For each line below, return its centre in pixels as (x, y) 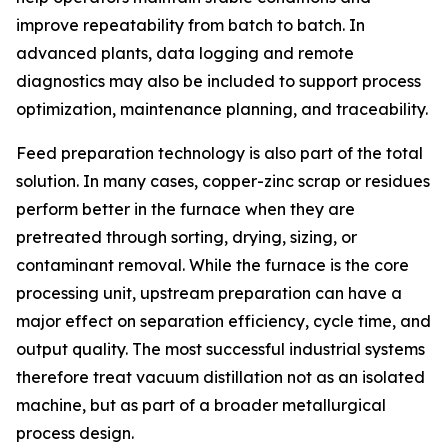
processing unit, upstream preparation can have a (209, 293)
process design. (75, 433)
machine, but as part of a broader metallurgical (201, 405)
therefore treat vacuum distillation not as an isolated (220, 377)
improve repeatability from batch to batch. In (190, 25)
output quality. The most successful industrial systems (220, 349)
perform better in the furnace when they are (185, 209)
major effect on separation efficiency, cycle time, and (223, 321)
